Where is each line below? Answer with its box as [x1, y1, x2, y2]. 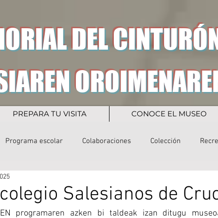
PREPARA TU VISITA [13, 109, 87, 118]
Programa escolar [5, 136, 63, 145]
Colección [150, 136, 181, 145]
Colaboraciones [82, 136, 131, 145]
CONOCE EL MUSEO [131, 109, 207, 118]
